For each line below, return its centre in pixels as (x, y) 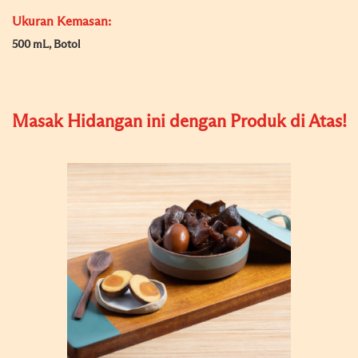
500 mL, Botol (46, 45)
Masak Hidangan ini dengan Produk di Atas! (179, 122)
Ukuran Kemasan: (62, 22)
